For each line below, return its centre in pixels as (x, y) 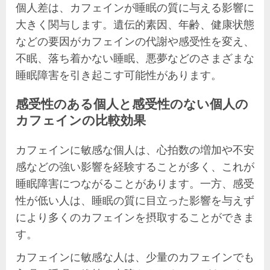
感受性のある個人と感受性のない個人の (132, 104)
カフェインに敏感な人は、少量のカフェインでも (135, 256)
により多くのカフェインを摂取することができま (135, 217)
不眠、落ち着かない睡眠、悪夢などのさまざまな (135, 58)
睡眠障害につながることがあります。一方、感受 (135, 183)
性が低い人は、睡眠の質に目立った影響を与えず (135, 200)
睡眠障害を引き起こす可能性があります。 (119, 74)
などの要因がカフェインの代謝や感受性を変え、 (135, 41)
